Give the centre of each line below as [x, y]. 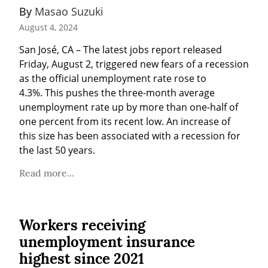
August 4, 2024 [48, 28]
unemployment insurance [107, 242]
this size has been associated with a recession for [130, 136]
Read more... [47, 173]
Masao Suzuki [69, 11]
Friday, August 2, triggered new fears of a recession [134, 64]
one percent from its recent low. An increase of [125, 122]
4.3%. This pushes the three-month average [117, 93]
